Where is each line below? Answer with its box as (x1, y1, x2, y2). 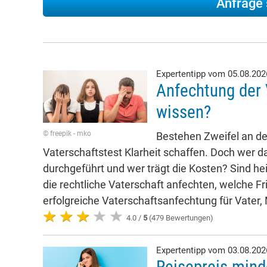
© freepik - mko (43, 129, 91, 138)
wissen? (156, 102, 211, 122)
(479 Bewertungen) (147, 213, 213, 222)
